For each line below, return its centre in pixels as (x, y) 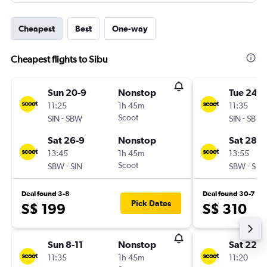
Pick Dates (151, 203)
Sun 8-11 (65, 244)
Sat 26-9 (66, 140)
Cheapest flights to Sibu (59, 59)
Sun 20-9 (67, 92)
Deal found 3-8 (46, 194)
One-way (130, 29)
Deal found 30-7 (229, 194)
